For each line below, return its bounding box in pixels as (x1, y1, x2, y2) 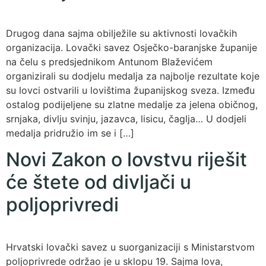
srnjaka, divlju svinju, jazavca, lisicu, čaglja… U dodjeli (6, 112, 246, 125)
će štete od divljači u (6, 170, 191, 194)
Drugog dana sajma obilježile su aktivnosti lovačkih (6, 27, 237, 39)
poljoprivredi (6, 192, 119, 216)
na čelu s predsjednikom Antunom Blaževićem (6, 55, 213, 68)
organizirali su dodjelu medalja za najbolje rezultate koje (6, 69, 259, 82)
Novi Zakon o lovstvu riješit (6, 147, 247, 171)
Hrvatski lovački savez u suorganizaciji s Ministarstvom (6, 240, 255, 253)
